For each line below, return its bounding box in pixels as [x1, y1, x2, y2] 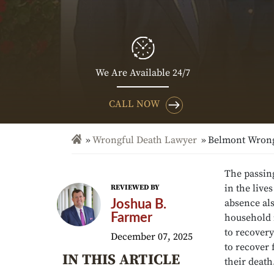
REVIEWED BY [111, 183, 160, 192]
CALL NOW [109, 97, 160, 110]
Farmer [111, 211, 153, 224]
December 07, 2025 [111, 231, 193, 243]
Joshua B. [111, 198, 167, 211]
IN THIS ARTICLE [62, 251, 180, 269]
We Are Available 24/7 [95, 66, 190, 79]
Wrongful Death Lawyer [92, 134, 197, 146]
